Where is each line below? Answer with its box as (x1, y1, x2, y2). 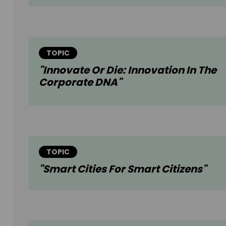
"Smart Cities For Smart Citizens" (39, 162, 206, 177)
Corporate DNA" (39, 75, 122, 90)
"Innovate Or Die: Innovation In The (39, 63, 216, 78)
